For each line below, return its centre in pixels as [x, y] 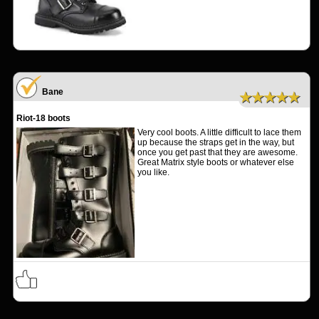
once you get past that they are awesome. [218, 153]
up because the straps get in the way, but [216, 143]
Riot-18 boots [43, 119]
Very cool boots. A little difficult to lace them [220, 133]
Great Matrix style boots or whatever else [216, 163]
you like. [154, 173]
